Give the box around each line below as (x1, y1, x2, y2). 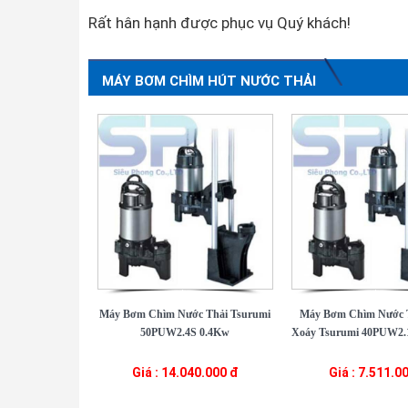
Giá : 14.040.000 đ (131, 364, 239, 380)
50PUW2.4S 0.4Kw (140, 325, 230, 339)
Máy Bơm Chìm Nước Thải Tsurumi (99, 307, 271, 321)
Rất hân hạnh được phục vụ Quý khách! (88, 14, 351, 32)
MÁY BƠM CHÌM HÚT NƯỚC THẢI (102, 73, 316, 89)
